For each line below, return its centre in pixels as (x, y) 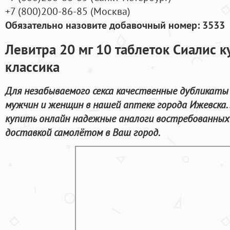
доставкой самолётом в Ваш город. (83, 132)
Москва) (112, 11)
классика (32, 66)
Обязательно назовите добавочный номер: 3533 (115, 25)
